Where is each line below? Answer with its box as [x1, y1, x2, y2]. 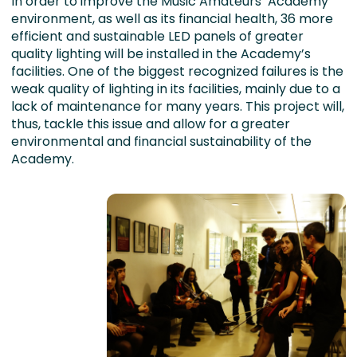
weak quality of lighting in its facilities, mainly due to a [11, 80, 340, 98]
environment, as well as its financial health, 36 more [11, 10, 333, 28]
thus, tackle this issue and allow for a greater [11, 115, 290, 133]
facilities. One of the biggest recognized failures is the [11, 62, 343, 80]
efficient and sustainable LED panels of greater [11, 27, 304, 45]
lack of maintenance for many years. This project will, [11, 97, 344, 116]
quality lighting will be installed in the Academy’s [11, 45, 311, 63]
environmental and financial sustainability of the [11, 132, 312, 151]
